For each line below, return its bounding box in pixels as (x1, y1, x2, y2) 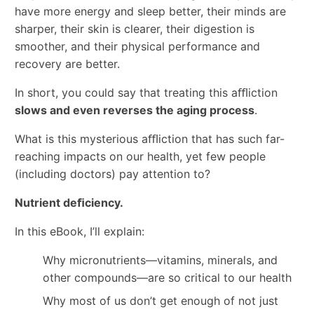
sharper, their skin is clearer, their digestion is (15, 22, 255, 36)
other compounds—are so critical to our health (43, 271, 292, 285)
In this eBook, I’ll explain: (15, 224, 145, 239)
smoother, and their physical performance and (15, 39, 261, 54)
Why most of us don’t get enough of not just (43, 294, 279, 308)
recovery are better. (15, 57, 121, 71)
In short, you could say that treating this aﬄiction (15, 86, 278, 100)
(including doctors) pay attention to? (15, 167, 211, 182)
